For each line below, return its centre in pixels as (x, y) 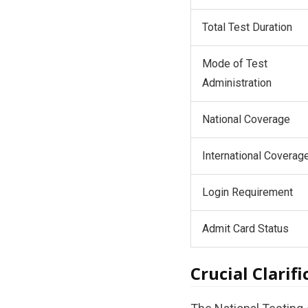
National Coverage (246, 119)
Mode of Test (234, 63)
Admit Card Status (245, 228)
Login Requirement (247, 192)
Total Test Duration (247, 27)
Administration (236, 82)
